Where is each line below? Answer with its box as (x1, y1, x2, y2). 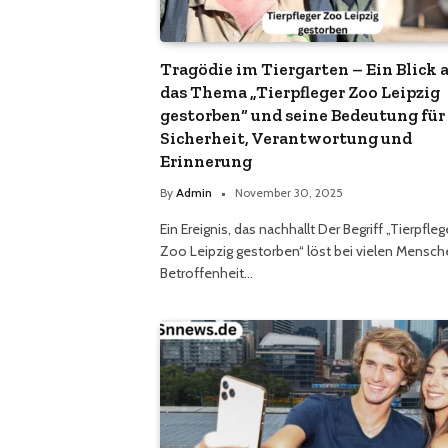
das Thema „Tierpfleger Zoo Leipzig (160, 82, 440, 103)
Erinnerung (160, 151, 252, 172)
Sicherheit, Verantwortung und (160, 128, 412, 149)
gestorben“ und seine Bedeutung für (160, 105, 445, 126)
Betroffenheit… (160, 264, 253, 283)
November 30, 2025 (235, 185, 343, 201)
